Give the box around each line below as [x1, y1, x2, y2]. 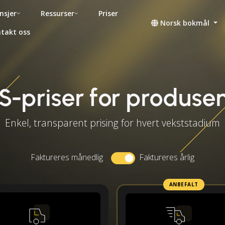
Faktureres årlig [139, 152, 194, 163]
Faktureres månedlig [31, 152, 103, 163]
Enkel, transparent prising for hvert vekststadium [5, 116, 220, 130]
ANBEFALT [169, 181, 198, 188]
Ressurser [41, 9, 74, 18]
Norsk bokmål [158, 18, 212, 28]
